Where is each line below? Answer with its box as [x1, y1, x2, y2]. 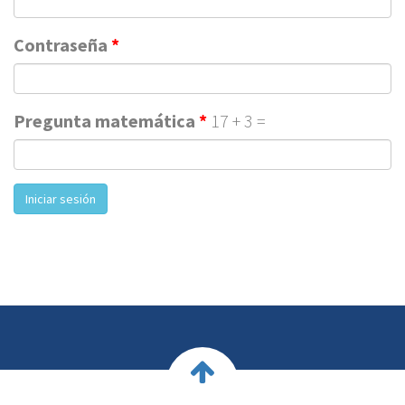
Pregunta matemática [14, 109, 199, 132]
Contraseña [14, 33, 111, 56]
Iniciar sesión [25, 191, 96, 208]
